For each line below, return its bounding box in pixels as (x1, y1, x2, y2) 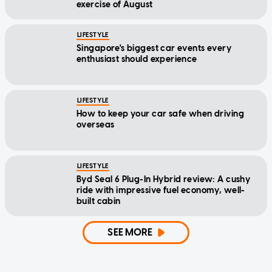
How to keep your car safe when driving (76, 109, 244, 120)
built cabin (76, 196, 121, 207)
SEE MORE (107, 226, 153, 239)
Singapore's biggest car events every (76, 43, 232, 54)
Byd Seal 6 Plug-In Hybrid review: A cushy (76, 174, 251, 185)
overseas (76, 120, 115, 131)
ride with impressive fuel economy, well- (76, 185, 245, 196)
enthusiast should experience (76, 54, 197, 65)
